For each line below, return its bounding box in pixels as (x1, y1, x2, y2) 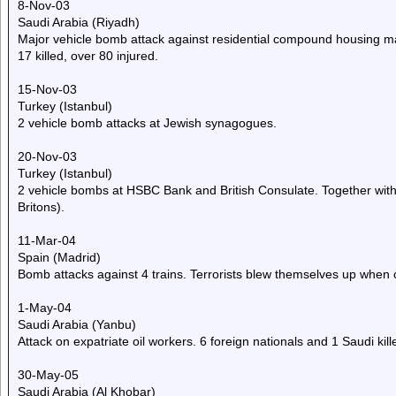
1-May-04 (18, 301, 72, 315)
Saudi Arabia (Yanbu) (18, 317, 136, 331)
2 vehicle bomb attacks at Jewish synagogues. (18, 116, 277, 130)
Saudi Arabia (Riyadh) (18, 15, 140, 29)
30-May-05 (18, 368, 79, 382)
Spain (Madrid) (18, 250, 101, 264)
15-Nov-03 (18, 82, 77, 96)
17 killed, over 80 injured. (18, 49, 158, 63)
